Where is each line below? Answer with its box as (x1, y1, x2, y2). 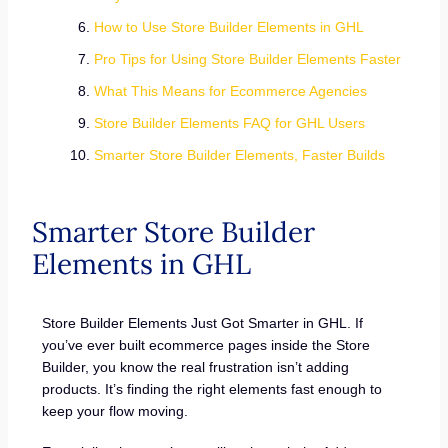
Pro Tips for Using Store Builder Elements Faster (93, 51, 401, 67)
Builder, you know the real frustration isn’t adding (42, 358, 350, 375)
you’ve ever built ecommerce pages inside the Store (42, 336, 371, 353)
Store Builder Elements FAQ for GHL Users (93, 115, 365, 131)
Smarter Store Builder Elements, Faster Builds (93, 147, 385, 163)
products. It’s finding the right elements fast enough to (42, 380, 383, 397)
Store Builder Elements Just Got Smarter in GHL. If (42, 314, 364, 331)
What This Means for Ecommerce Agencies (93, 83, 367, 99)
